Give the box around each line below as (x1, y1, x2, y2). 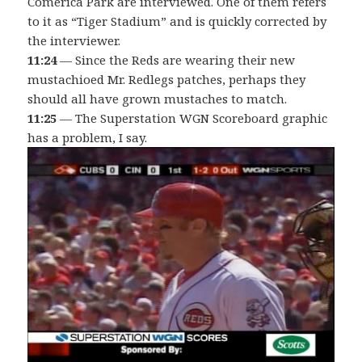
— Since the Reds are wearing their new (57, 51, 296, 68)
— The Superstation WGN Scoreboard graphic (57, 109, 328, 126)
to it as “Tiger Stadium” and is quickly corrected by (27, 12, 327, 29)
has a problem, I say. (27, 128, 148, 145)
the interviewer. (27, 32, 121, 48)
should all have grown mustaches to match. (27, 90, 288, 107)
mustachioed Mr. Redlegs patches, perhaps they (27, 70, 306, 87)
